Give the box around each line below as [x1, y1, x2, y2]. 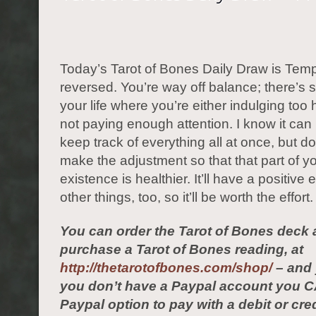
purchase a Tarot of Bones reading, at [60, 242, 303, 257]
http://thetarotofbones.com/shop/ [60, 260, 272, 275]
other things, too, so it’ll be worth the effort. [60, 190, 313, 205]
